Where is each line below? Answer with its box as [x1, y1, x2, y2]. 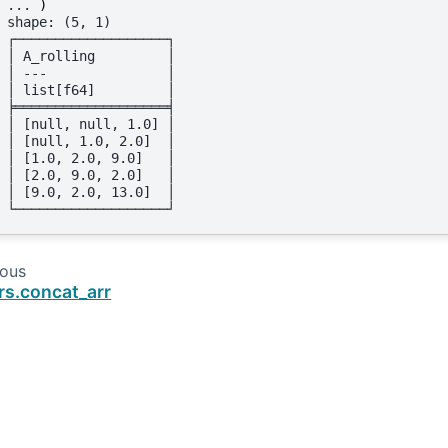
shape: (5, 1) [7, 13, 111, 30]
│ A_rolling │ [7, 47, 175, 64]
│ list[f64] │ [7, 81, 175, 98]
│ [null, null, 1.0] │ [7, 115, 175, 132]
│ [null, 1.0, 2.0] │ [7, 132, 175, 149]
